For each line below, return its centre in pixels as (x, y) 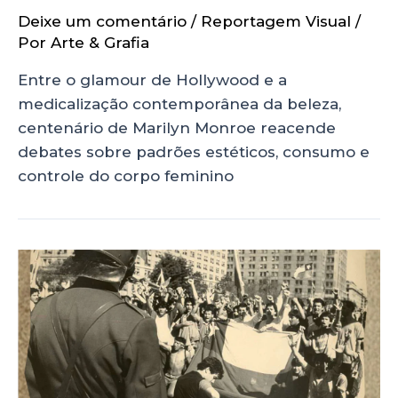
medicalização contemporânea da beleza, (179, 104)
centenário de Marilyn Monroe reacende (177, 128)
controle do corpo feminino (126, 176)
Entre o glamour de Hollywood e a (152, 80)
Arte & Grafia (100, 43)
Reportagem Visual (276, 22)
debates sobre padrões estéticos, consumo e (194, 152)
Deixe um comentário (102, 22)
